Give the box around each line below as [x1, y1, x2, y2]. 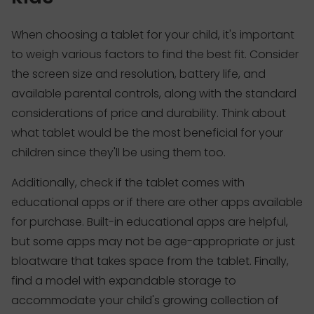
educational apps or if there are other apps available [11, 193, 303, 210]
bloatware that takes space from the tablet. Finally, [11, 252, 289, 269]
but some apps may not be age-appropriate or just [11, 233, 295, 250]
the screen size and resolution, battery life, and [11, 65, 266, 82]
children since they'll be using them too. [11, 144, 226, 161]
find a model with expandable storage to [11, 272, 236, 289]
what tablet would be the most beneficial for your [11, 124, 283, 141]
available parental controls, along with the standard [11, 85, 296, 102]
